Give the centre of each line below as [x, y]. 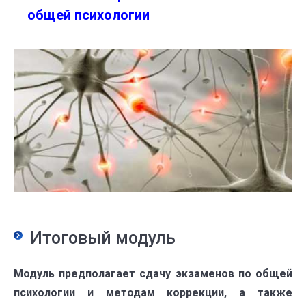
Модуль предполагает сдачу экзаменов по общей [153, 273]
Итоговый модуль [103, 238]
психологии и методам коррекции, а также [153, 292]
